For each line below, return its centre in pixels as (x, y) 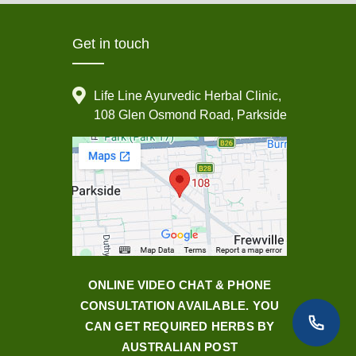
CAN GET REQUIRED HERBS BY (180, 327)
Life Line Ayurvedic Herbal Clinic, (188, 96)
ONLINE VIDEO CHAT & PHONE (180, 285)
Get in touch (111, 44)
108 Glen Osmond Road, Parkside (190, 115)
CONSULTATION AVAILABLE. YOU (180, 306)
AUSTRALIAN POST (180, 347)
